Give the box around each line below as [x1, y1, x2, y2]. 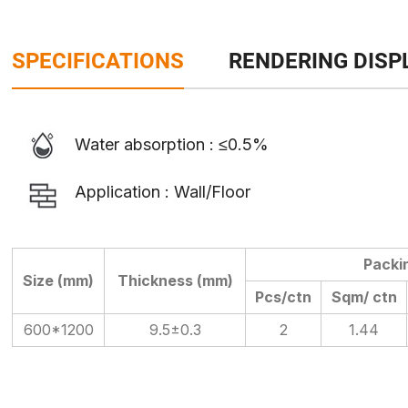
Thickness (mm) [117, 270, 233, 290]
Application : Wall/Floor [75, 181, 251, 201]
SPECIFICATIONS [12, 47, 184, 74]
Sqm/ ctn [331, 287, 397, 306]
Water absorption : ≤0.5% [75, 135, 270, 155]
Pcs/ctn [255, 287, 311, 306]
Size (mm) [23, 270, 94, 290]
